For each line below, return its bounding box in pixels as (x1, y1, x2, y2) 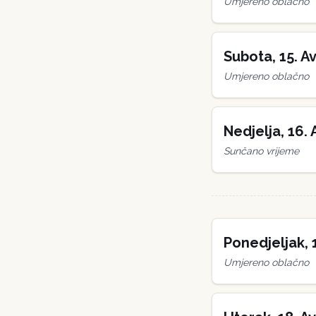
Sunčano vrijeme (224, 145, 299, 157)
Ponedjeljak (224, 234, 305, 251)
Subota (224, 48, 272, 65)
